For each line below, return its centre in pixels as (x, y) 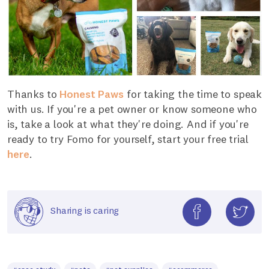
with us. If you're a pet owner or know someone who (132, 109)
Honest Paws (92, 94)
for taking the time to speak (193, 94)
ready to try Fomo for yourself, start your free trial (128, 139)
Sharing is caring (85, 210)
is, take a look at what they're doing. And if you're (128, 124)
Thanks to (34, 94)
